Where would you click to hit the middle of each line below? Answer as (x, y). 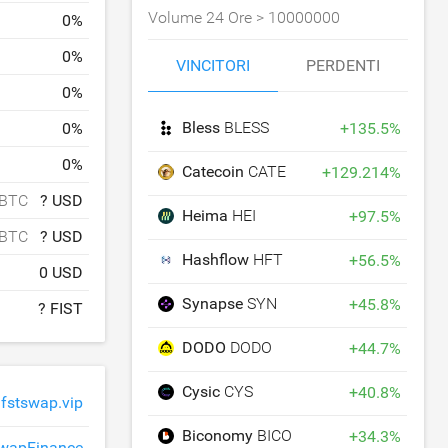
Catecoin (215, 171)
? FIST (60, 308)
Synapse (215, 303)
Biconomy (220, 435)
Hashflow (218, 259)
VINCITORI (213, 65)
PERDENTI (343, 65)
